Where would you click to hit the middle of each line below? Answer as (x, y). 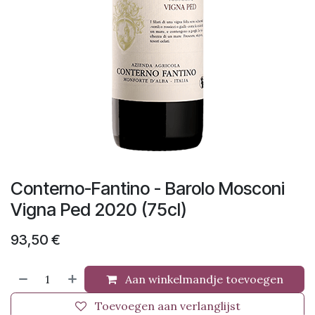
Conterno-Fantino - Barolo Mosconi (148, 188)
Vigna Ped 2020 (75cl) (99, 210)
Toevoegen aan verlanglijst (167, 306)
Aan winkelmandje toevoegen (202, 279)
